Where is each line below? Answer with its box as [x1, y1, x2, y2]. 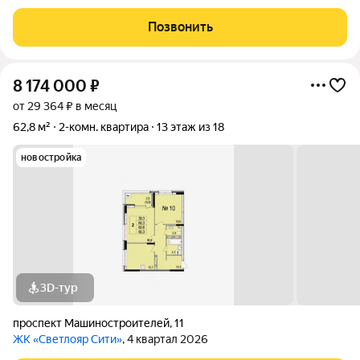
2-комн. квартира [59, 121, 149, 133]
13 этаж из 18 [157, 121, 224, 133]
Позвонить [147, 19, 213, 35]
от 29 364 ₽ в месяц [13, 100, 117, 112]
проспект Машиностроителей [13, 317, 170, 329]
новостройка [21, 152, 82, 163]
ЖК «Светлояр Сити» [13, 333, 122, 346]
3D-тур [40, 281, 78, 294]
